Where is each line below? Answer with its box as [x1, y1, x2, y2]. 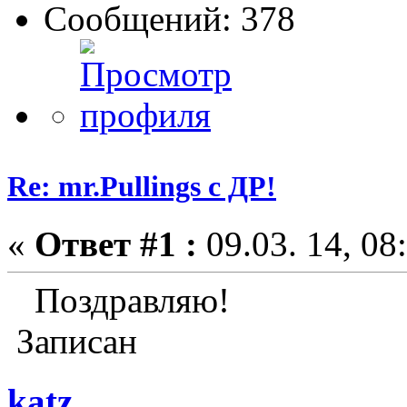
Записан [7, 322, 137, 362]
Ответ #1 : [35, 224, 197, 264]
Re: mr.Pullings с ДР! [7, 169, 276, 203]
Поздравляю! [7, 281, 230, 321]
